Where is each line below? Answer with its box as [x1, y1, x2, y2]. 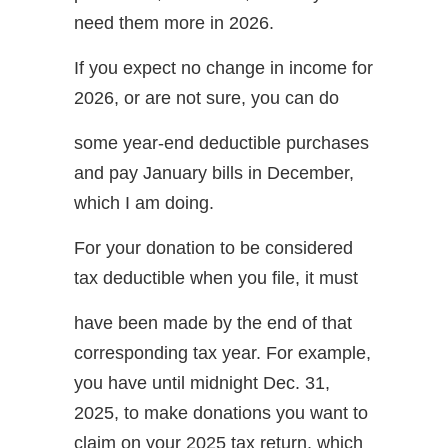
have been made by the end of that [74, 312, 352, 333]
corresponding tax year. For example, [74, 342, 371, 363]
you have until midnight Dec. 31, [74, 372, 330, 393]
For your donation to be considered [74, 237, 353, 258]
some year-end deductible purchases [74, 132, 369, 153]
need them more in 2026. [74, 12, 274, 33]
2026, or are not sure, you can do [74, 87, 339, 108]
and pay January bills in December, [74, 162, 354, 183]
